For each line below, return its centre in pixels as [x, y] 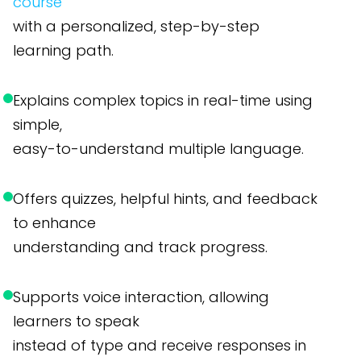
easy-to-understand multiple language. [158, 149]
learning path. [63, 51]
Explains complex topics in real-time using [163, 101]
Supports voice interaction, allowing [141, 297]
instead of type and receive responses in [160, 346]
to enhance [54, 223]
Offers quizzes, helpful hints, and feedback [165, 199]
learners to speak [76, 322]
